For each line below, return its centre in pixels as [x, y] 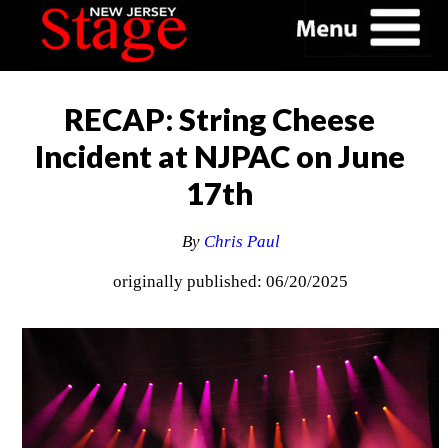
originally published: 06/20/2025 [231, 282]
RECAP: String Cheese [220, 119]
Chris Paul [241, 242]
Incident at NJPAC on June [219, 156]
